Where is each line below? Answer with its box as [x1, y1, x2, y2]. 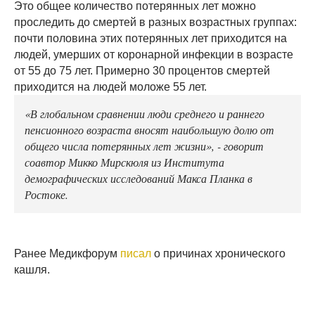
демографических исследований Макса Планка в [25, 170, 252, 186]
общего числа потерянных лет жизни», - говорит [25, 138, 264, 154]
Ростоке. [25, 186, 68, 202]
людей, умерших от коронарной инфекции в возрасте [14, 49, 293, 61]
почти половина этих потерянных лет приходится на [14, 32, 287, 45]
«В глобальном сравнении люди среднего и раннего [25, 105, 264, 122]
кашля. [14, 264, 50, 276]
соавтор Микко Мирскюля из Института [25, 154, 224, 170]
